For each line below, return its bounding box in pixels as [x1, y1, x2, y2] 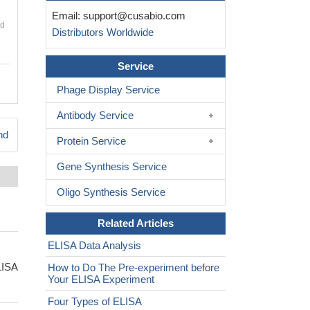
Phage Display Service [57, 84, 160, 96]
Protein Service [57, 135, 126, 147]
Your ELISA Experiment [48, 273, 154, 286]
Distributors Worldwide [46, 26, 154, 39]
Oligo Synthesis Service [57, 186, 165, 199]
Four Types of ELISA [48, 295, 142, 308]
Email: [46, 10, 83, 22]
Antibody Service [57, 109, 134, 122]
